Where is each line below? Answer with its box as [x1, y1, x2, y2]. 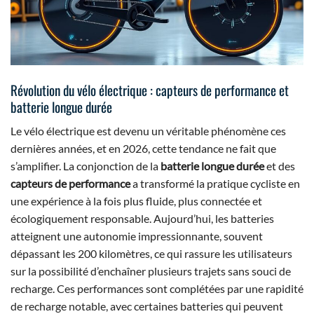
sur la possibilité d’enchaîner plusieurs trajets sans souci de [11, 264, 291, 278]
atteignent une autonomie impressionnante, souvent [11, 229, 263, 243]
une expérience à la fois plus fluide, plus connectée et [11, 194, 262, 208]
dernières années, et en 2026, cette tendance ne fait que [11, 142, 276, 156]
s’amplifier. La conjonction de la [11, 159, 161, 173]
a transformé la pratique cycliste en [130, 177, 300, 191]
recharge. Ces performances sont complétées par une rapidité [11, 282, 303, 296]
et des [264, 159, 295, 173]
